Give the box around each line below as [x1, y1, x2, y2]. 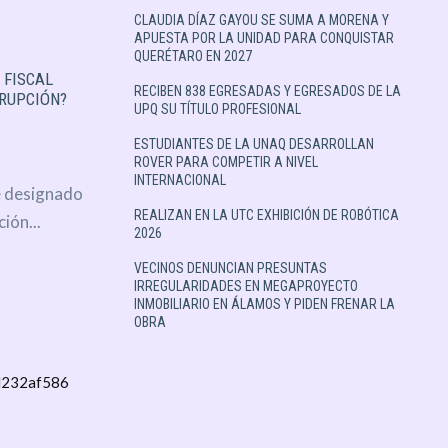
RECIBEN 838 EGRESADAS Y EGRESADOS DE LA [133, 83, 401, 100]
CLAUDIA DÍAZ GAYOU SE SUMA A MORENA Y [133, 12, 389, 29]
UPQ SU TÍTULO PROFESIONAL [133, 101, 301, 118]
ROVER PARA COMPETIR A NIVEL [133, 154, 318, 171]
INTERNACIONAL [133, 172, 226, 189]
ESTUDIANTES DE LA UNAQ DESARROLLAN [133, 136, 374, 153]
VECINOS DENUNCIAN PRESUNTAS [133, 260, 327, 277]
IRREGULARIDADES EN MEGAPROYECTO [133, 278, 358, 295]
